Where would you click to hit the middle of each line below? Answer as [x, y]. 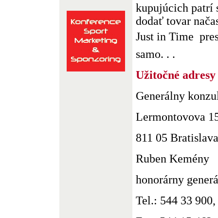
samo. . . [155, 54]
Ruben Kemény [173, 159]
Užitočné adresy [176, 75]
